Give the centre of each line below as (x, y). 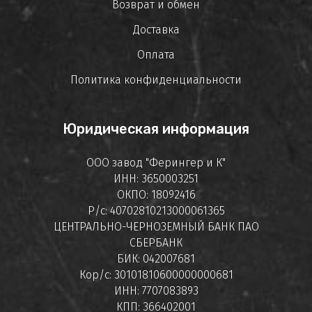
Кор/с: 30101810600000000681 (156, 275)
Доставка (156, 30)
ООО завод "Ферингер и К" (156, 163)
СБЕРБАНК (156, 243)
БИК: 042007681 (156, 259)
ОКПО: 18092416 (156, 195)
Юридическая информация (156, 129)
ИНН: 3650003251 (156, 179)
